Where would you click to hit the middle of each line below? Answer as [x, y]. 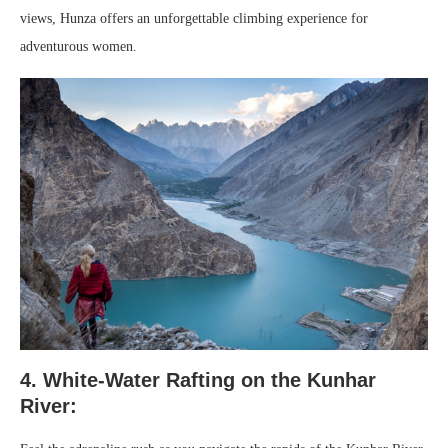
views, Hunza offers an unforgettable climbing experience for [194, 18]
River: [48, 406]
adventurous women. [78, 46]
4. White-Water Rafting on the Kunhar [198, 380]
